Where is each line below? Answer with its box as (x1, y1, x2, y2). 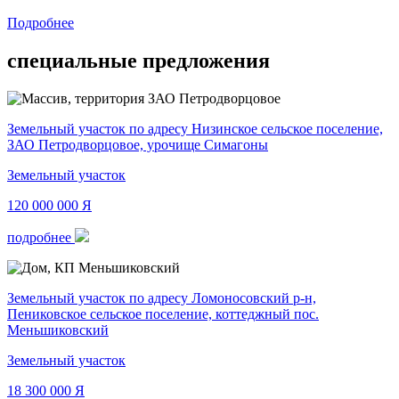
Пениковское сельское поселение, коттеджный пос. (7, 305, 319, 322)
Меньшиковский (7, 322, 109, 338)
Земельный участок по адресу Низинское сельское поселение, (7, 120, 383, 136)
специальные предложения (7, 48, 270, 72)
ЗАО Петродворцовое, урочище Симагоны (7, 136, 268, 152)
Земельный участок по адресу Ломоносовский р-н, (7, 289, 316, 305)
